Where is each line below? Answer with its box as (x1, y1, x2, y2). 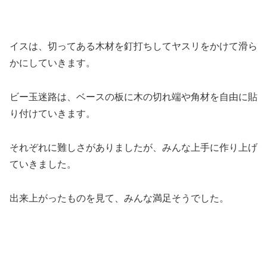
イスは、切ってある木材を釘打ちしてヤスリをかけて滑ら (10, 41, 257, 52)
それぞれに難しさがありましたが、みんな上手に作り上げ (10, 142, 257, 153)
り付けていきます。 (10, 108, 95, 119)
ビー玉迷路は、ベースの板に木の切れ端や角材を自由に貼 (10, 91, 257, 102)
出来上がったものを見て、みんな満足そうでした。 (10, 193, 229, 203)
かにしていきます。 (10, 58, 95, 69)
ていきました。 (10, 159, 76, 169)
